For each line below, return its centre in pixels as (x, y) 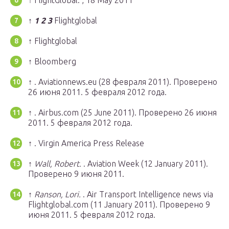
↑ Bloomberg (52, 62)
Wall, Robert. (58, 164)
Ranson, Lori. (58, 194)
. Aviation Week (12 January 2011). (145, 164)
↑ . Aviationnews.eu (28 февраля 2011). (101, 82)
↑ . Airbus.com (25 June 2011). (83, 113)
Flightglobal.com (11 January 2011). (94, 205)
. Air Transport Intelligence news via (147, 194)
